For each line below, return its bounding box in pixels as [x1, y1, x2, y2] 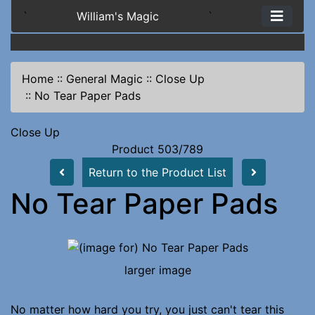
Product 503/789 [112, 142, 203, 156]
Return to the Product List [88, 165, 226, 179]
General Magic [66, 72, 143, 86]
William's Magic [77, 9, 159, 23]
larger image [124, 262, 191, 277]
